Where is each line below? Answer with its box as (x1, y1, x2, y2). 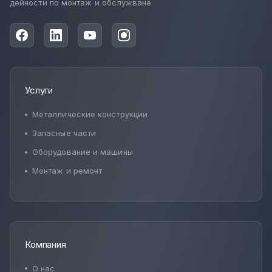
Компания (25, 238, 66, 250)
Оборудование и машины (32, 147, 133, 157)
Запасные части (32, 128, 97, 138)
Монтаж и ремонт (32, 166, 103, 176)
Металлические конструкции (32, 109, 148, 120)
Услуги (25, 84, 53, 97)
